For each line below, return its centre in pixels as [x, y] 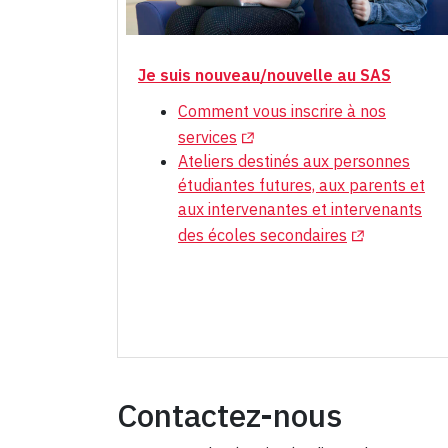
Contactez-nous [229, 414]
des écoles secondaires [262, 234]
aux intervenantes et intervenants [300, 208]
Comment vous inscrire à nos [282, 110]
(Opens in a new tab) [311, 133]
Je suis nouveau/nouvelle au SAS [264, 74]
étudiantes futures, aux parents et [301, 184]
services [207, 136]
